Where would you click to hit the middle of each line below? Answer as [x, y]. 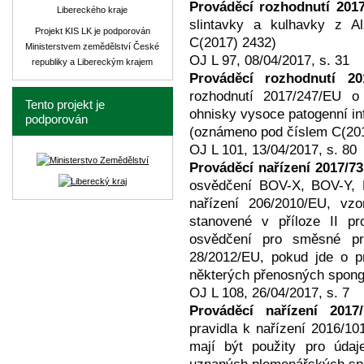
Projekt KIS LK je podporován [93, 31]
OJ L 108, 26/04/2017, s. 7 [269, 293]
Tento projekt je [65, 105]
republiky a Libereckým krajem [93, 62]
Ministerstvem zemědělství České [93, 46]
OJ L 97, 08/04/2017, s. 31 [269, 61]
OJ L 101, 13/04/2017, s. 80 [273, 150]
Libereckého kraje [93, 10]
